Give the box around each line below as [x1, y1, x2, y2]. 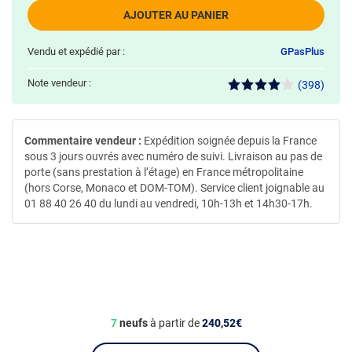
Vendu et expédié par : [27, 46, 125, 57]
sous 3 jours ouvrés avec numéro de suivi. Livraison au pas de [24, 149, 322, 163]
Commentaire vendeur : [24, 134, 141, 147]
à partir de [147, 316, 202, 329]
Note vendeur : [27, 77, 91, 89]
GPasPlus [280, 46, 324, 57]
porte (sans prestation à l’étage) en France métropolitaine [24, 165, 303, 178]
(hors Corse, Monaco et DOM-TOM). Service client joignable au [24, 181, 324, 194]
